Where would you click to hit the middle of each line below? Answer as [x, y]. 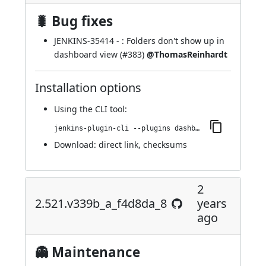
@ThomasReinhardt [187, 54]
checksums [165, 145]
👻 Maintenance [88, 252]
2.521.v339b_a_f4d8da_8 [101, 203]
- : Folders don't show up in [169, 41]
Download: [76, 145]
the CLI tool [102, 109]
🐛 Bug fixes [74, 21]
